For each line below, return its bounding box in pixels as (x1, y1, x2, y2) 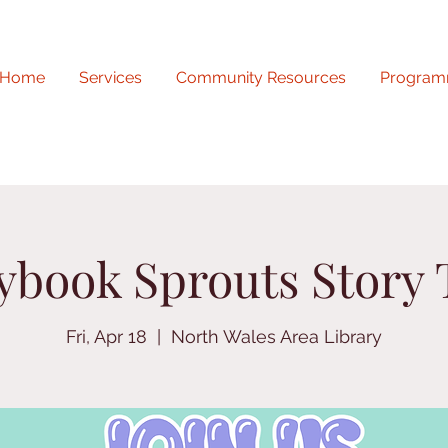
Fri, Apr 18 (66, 326, 147, 348)
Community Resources (176, 68, 346, 87)
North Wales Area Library (171, 326, 382, 348)
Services (79, 68, 142, 87)
